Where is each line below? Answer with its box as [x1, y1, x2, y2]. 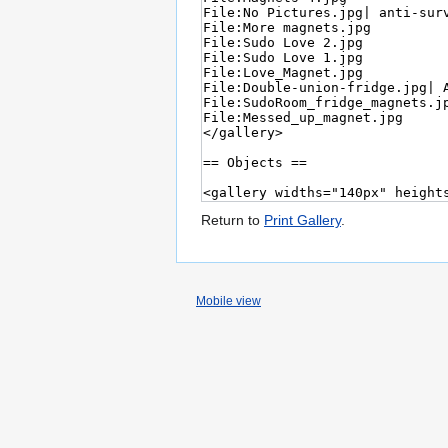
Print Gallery [264, 212, 341, 229]
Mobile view [196, 294, 261, 309]
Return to [201, 212, 264, 229]
